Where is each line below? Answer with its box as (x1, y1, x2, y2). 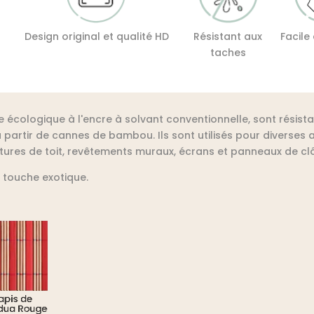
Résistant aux (193, 29, 263, 43)
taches (210, 45, 246, 60)
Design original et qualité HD (24, 29, 169, 43)
